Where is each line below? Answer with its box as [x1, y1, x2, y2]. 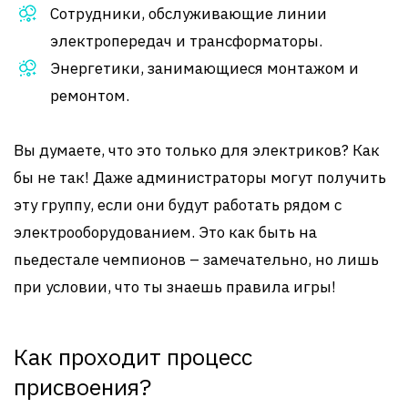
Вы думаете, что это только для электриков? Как [14, 140, 380, 160]
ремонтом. [50, 86, 129, 106]
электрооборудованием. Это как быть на [14, 222, 317, 242]
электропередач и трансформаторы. [50, 31, 322, 51]
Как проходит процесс [14, 342, 252, 372]
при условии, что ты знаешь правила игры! [14, 277, 336, 297]
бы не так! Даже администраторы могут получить [14, 168, 386, 188]
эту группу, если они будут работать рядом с [14, 195, 342, 215]
